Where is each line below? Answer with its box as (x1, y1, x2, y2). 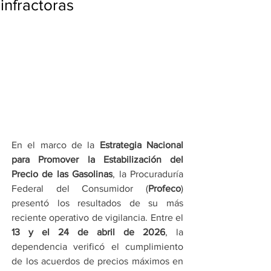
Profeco (148, 183, 181, 194)
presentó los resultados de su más (11, 198, 183, 209)
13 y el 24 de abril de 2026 (11, 227, 165, 238)
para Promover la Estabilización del (11, 154, 183, 165)
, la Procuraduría (113, 169, 184, 180)
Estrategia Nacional (99, 140, 184, 151)
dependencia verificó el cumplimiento (11, 241, 183, 252)
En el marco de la (11, 140, 100, 151)
